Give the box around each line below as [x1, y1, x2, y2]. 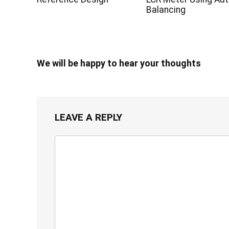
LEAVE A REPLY [55, 111, 122, 123]
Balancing [146, 5, 188, 15]
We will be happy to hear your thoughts [37, 58, 201, 68]
